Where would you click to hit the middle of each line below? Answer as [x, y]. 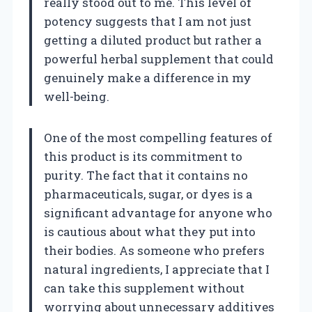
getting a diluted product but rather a [153, 40]
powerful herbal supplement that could [159, 58]
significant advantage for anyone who [158, 212]
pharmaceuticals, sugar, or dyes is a [148, 194]
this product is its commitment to [143, 156]
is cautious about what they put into [150, 231]
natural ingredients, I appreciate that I [157, 269]
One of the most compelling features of [158, 137]
